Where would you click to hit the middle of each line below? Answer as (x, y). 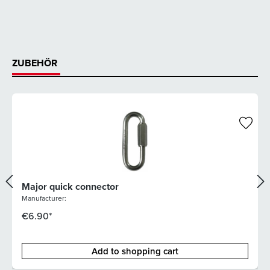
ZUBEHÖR (35, 63)
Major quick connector (70, 187)
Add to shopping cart (135, 251)
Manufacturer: (44, 198)
